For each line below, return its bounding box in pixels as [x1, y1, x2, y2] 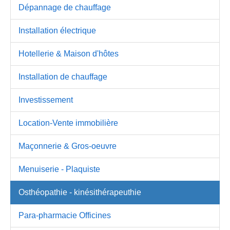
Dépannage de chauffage [18, 3, 111, 12]
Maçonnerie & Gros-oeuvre [18, 142, 117, 150]
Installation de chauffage [18, 72, 107, 81]
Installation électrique [18, 26, 96, 35]
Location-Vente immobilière [18, 119, 118, 127]
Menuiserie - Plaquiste [18, 165, 100, 174]
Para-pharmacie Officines [18, 211, 111, 220]
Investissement [18, 95, 73, 104]
